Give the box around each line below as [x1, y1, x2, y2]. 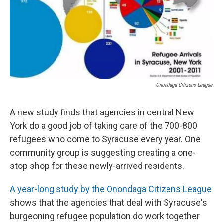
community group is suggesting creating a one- [10, 147, 196, 158]
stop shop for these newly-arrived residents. [10, 161, 184, 171]
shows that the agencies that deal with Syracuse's [10, 197, 207, 208]
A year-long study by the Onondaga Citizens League [10, 184, 212, 195]
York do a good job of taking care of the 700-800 [10, 120, 197, 131]
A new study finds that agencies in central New [10, 107, 194, 118]
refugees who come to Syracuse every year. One [10, 134, 201, 145]
